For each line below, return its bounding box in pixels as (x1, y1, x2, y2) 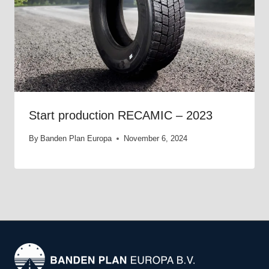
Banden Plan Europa (40, 134, 112, 144)
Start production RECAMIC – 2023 (29, 109, 213, 122)
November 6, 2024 (124, 134, 188, 144)
